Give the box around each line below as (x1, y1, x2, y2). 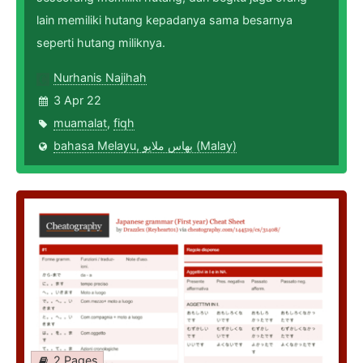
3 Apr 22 (53, 93, 101, 108)
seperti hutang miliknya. (36, 36, 165, 50)
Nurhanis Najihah (53, 70, 147, 85)
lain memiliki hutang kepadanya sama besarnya (36, 13, 293, 28)
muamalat (53, 116, 107, 130)
